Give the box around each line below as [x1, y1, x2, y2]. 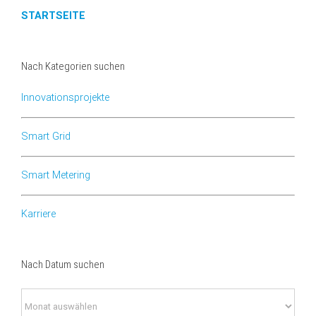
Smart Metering [21, 169, 90, 182]
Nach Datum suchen [21, 258, 104, 272]
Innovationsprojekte [21, 92, 109, 104]
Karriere [21, 208, 56, 221]
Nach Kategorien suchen [21, 59, 125, 73]
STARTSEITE [21, 9, 85, 22]
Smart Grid [21, 130, 71, 143]
